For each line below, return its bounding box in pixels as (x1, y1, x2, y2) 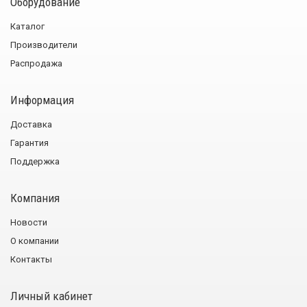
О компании (10, 235, 59, 246)
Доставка (10, 119, 52, 130)
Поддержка (10, 156, 60, 167)
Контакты (10, 254, 52, 265)
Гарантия (10, 137, 49, 148)
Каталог (10, 21, 45, 32)
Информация (10, 93, 74, 107)
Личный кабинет (10, 288, 93, 303)
